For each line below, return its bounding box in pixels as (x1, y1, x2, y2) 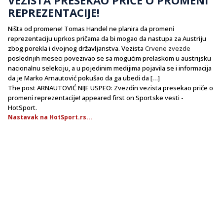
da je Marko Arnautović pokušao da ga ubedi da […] (8, 73, 160, 82)
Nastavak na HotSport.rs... (8, 112, 92, 121)
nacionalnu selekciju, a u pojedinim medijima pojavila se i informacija (8, 63, 212, 73)
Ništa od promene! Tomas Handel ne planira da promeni (8, 24, 174, 33)
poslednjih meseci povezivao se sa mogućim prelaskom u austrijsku (8, 53, 211, 63)
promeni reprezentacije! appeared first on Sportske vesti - (8, 93, 184, 102)
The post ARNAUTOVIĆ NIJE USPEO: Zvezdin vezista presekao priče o (8, 83, 213, 92)
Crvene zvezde (145, 43, 190, 53)
